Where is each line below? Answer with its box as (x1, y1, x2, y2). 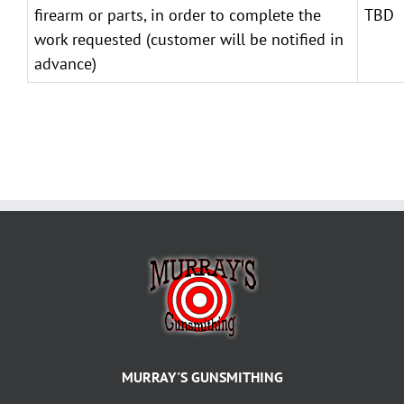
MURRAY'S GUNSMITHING (121, 367, 283, 386)
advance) (34, 52, 96, 74)
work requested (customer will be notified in (34, 28, 344, 50)
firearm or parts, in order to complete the (34, 4, 321, 25)
